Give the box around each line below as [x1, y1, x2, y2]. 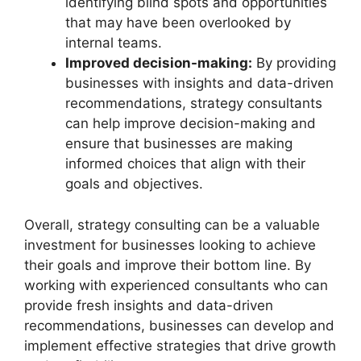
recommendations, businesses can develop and [24, 317, 334, 334]
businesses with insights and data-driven [65, 75, 334, 92]
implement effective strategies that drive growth [24, 337, 336, 354]
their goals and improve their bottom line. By [24, 256, 311, 273]
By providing [252, 55, 336, 72]
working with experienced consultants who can [24, 276, 328, 293]
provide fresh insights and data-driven [24, 297, 273, 313]
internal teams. [65, 35, 162, 52]
